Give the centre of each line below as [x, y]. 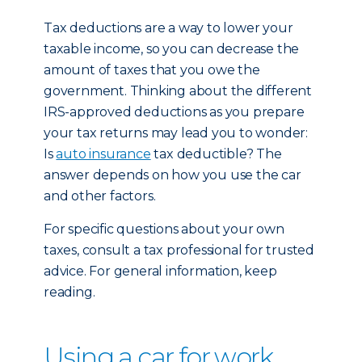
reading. [69, 292]
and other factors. [100, 196]
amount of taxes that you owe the [152, 70]
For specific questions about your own [164, 229]
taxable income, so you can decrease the [172, 49]
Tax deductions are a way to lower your [168, 28]
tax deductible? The [216, 154]
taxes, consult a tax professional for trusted [179, 250]
